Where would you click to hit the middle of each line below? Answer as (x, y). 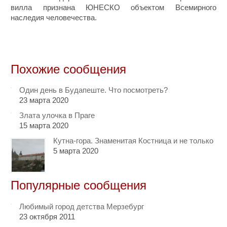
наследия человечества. (54, 17)
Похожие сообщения (69, 69)
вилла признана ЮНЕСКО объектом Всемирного (113, 7)
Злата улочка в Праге (57, 116)
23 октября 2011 (47, 216)
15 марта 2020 (44, 126)
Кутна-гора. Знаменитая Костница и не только (134, 141)
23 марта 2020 (44, 100)
